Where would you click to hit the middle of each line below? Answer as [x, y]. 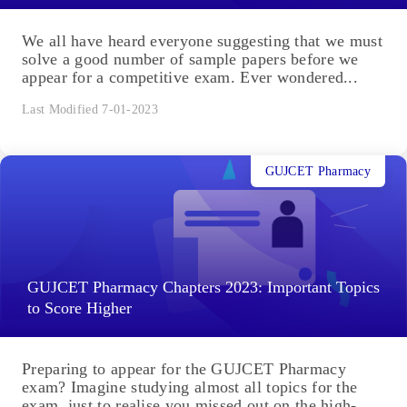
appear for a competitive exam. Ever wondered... [190, 78]
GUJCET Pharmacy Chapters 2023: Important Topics [203, 288]
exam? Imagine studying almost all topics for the [190, 387]
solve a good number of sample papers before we [190, 60]
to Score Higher [79, 308]
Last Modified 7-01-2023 [90, 110]
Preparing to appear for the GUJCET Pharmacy [184, 369]
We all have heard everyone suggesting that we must [202, 41]
